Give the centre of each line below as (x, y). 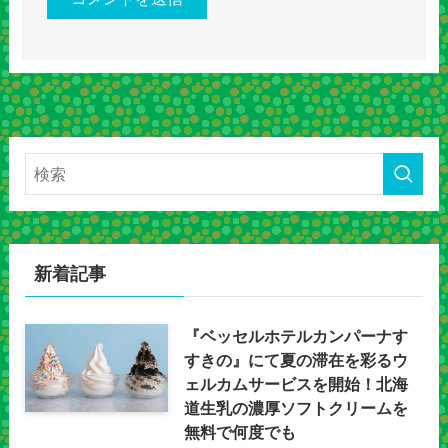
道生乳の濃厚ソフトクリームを (296, 407)
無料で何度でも (240, 431)
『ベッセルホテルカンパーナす (296, 335)
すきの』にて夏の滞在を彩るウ (296, 359)
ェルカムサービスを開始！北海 (296, 383)
